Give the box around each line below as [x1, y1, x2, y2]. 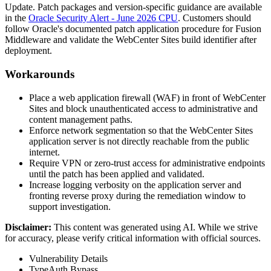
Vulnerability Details [29, 253, 108, 264]
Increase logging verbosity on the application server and [29, 179, 241, 190]
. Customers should [178, 13, 251, 24]
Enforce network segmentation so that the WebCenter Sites [29, 125, 253, 135]
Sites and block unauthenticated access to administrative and [29, 103, 258, 114]
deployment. [5, 45, 52, 56]
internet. [29, 146, 60, 157]
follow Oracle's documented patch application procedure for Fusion [5, 24, 261, 34]
